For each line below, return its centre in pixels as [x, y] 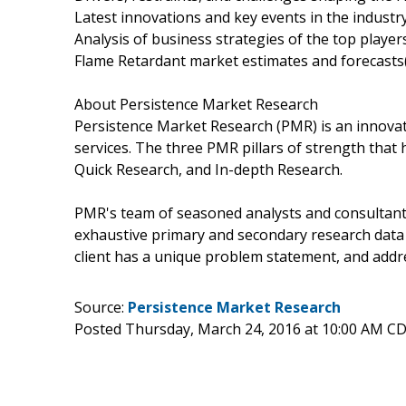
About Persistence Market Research [196, 104]
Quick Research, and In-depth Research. [208, 169]
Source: [101, 307]
